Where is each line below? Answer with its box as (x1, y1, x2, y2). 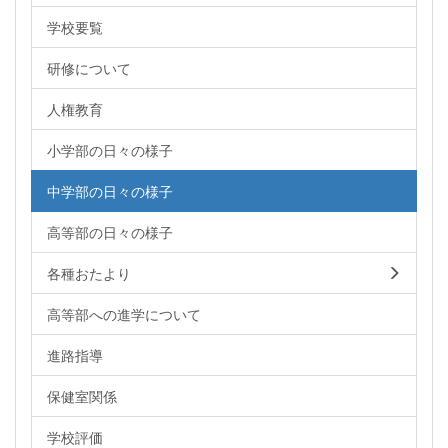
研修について (47, 58, 131, 79)
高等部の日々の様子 (47, 222, 173, 243)
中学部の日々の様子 (47, 181, 173, 202)
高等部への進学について (47, 304, 201, 325)
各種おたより (47, 263, 131, 284)
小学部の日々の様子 (47, 140, 173, 161)
